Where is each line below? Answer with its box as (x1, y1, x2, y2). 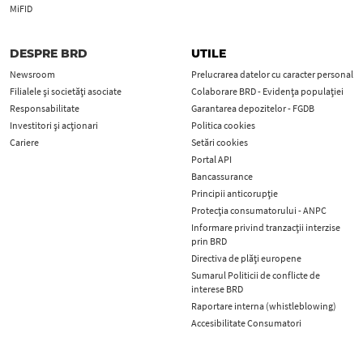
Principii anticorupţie (191, 187, 278, 199)
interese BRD (191, 283, 243, 295)
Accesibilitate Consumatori (191, 317, 301, 329)
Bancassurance (191, 170, 253, 182)
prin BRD (191, 235, 227, 247)
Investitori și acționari (10, 119, 98, 131)
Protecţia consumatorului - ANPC (191, 204, 327, 216)
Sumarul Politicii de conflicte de (191, 269, 320, 281)
